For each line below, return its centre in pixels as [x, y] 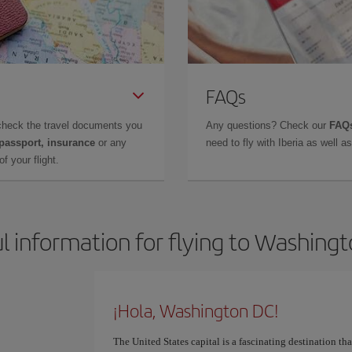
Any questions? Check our [268, 125]
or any [111, 143]
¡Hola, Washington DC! [196, 310]
